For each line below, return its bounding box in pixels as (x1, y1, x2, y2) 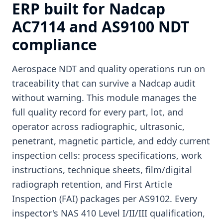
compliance (12, 34, 97, 55)
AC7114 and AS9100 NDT (12, 16, 189, 37)
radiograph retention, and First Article (12, 178, 172, 190)
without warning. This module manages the (12, 92, 197, 104)
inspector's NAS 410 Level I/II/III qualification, (12, 207, 205, 219)
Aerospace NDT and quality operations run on (12, 63, 205, 75)
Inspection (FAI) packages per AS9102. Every (12, 193, 197, 205)
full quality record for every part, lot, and (12, 106, 183, 118)
